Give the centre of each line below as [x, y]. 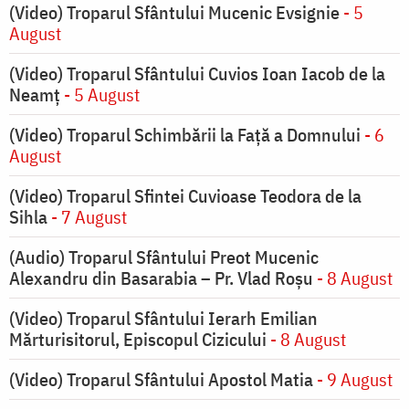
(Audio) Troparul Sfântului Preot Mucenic [164, 257]
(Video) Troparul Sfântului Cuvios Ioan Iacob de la [197, 74]
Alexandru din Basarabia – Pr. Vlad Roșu [161, 278]
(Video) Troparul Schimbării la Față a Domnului [185, 135]
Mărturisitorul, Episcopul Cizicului [138, 340]
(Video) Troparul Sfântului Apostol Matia [161, 380]
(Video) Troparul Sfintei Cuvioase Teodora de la [185, 196]
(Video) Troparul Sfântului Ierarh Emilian [163, 319]
